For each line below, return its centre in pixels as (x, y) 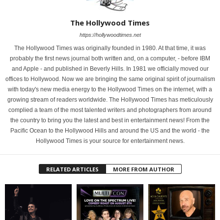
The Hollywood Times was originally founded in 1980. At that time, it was (110, 48)
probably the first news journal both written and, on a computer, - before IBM (110, 58)
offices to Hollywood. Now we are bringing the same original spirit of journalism (110, 79)
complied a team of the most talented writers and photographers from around (110, 110)
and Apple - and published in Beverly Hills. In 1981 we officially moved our (110, 69)
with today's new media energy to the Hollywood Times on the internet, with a (110, 89)
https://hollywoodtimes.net (110, 35)
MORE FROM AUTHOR (143, 169)
